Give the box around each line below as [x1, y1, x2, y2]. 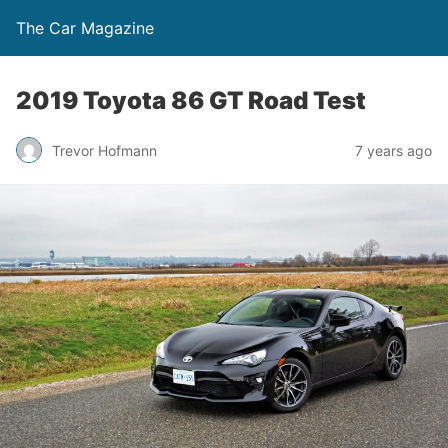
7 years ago [355, 141, 432, 159]
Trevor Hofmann [52, 141, 157, 159]
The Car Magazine [16, 18, 154, 38]
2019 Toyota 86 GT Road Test [16, 86, 366, 115]
